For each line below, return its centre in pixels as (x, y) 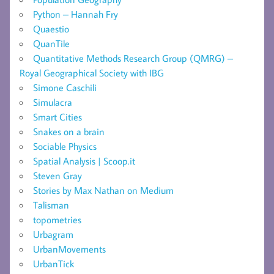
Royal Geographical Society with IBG (92, 73)
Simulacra (53, 102)
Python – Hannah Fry (76, 14)
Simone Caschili (65, 87)
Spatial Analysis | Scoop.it (84, 161)
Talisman (51, 205)
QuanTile (51, 43)
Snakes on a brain (69, 131)
